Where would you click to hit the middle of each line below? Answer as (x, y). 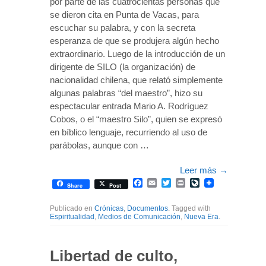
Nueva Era (201, 216)
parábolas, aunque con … (99, 145)
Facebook (164, 183)
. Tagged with (189, 208)
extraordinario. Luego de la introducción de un (137, 53)
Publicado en (72, 208)
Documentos (148, 208)
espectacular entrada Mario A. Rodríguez (129, 106)
